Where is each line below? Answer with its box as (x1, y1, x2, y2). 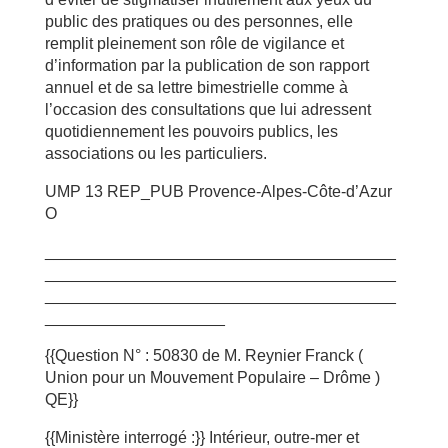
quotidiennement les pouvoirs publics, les (44, 123, 338, 140)
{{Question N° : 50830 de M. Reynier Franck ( (44, 347, 363, 364)
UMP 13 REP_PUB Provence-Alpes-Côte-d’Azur (44, 183, 392, 200)
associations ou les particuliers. (44, 145, 267, 162)
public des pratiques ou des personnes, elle (44, 13, 353, 30)
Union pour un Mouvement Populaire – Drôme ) (44, 369, 380, 386)
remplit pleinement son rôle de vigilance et (44, 35, 344, 52)
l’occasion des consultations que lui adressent (44, 101, 371, 118)
